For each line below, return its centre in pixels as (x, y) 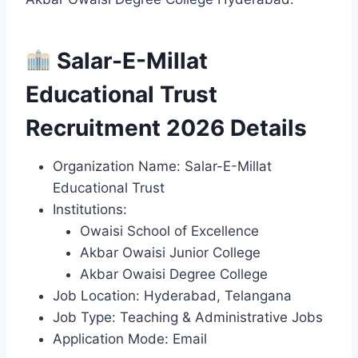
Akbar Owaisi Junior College (170, 252)
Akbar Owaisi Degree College (174, 274)
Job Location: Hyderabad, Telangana (172, 295)
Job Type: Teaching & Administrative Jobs (188, 317)
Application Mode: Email (130, 338)
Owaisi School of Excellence (169, 231)
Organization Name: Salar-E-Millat (162, 166)
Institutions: (90, 209)
